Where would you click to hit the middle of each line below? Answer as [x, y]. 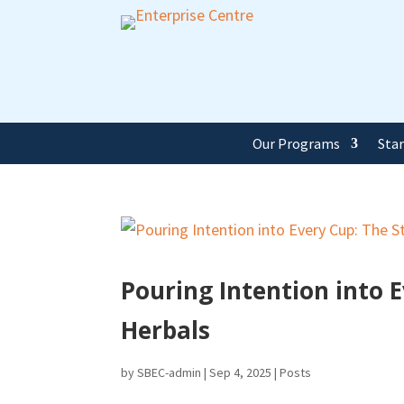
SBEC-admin [170, 373]
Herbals [166, 331]
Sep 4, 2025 [241, 373]
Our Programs [297, 144]
